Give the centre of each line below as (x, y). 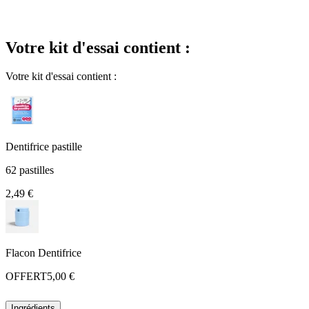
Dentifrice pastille (44, 147)
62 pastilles (30, 170)
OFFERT (26, 277)
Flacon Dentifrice (43, 253)
